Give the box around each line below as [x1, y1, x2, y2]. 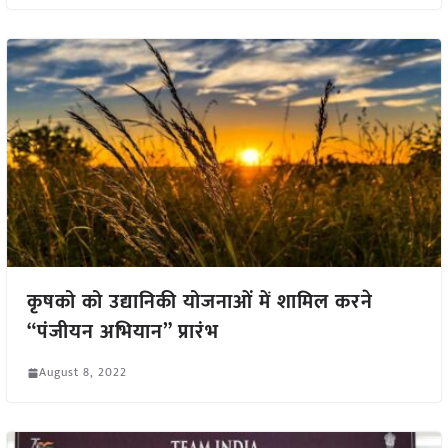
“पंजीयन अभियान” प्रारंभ [26, 315, 219, 350]
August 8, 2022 [38, 362, 127, 383]
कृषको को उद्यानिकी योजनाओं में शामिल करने [26, 285, 379, 320]
